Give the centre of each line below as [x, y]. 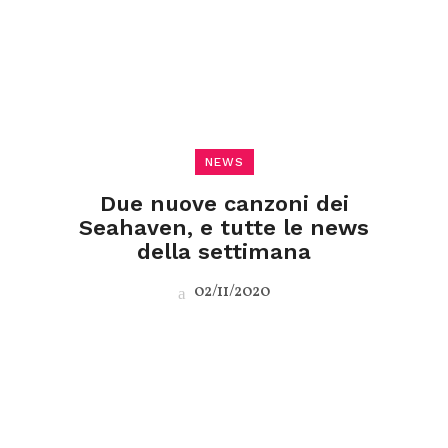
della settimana [224, 251]
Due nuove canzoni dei [224, 203]
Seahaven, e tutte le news [224, 227]
